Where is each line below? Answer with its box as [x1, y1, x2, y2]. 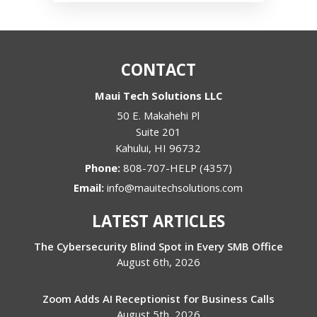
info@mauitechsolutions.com [107, 180, 243, 195]
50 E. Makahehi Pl [117, 108, 200, 122]
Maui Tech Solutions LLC [94, 88, 222, 103]
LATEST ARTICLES [91, 209, 225, 232]
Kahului [115, 140, 149, 155]
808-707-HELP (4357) [122, 160, 232, 175]
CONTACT [120, 58, 196, 81]
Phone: [84, 160, 123, 175]
